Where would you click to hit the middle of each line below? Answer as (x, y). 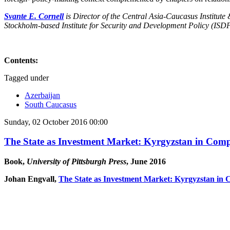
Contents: (22, 60)
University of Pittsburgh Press (76, 162)
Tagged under (26, 78)
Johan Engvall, (31, 179)
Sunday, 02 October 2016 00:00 (56, 122)
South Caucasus (51, 104)
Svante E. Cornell (34, 16)
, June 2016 (146, 162)
